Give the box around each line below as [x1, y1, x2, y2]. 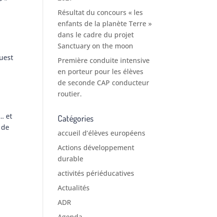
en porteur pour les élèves [58, 67, 144, 77]
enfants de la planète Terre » [58, 19, 152, 29]
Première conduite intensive [58, 56, 150, 65]
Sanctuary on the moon [58, 41, 134, 51]
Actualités [58, 183, 90, 193]
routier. [58, 89, 82, 99]
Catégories [58, 113, 94, 124]
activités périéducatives [58, 169, 135, 178]
